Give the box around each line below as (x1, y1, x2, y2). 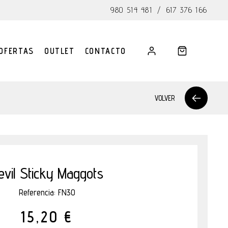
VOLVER (155, 94, 175, 102)
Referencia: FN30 (18, 187, 75, 197)
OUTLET (44, 46, 75, 56)
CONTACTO (84, 46, 126, 56)
